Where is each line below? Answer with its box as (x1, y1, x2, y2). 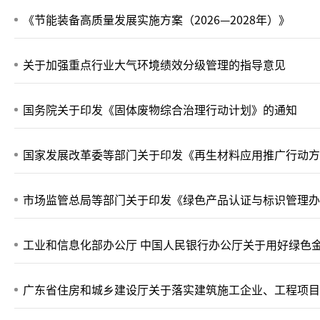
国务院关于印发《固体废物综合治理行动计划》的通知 (23, 101, 297, 118)
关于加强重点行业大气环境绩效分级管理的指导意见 (23, 56, 286, 73)
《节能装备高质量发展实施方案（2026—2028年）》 (23, 11, 290, 28)
